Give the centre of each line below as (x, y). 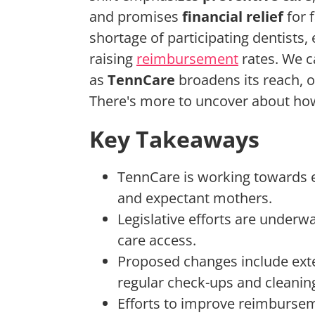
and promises (136, 17)
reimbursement (187, 59)
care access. (157, 240)
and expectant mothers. (195, 198)
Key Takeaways (174, 139)
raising (113, 59)
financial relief (233, 17)
